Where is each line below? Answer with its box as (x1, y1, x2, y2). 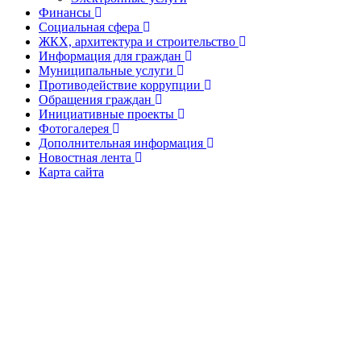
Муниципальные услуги (39, 63, 173, 77)
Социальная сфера (39, 19, 139, 34)
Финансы (39, 5, 91, 19)
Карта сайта (39, 164, 104, 179)
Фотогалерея (39, 121, 109, 135)
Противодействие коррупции (39, 77, 201, 92)
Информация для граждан (39, 48, 181, 63)
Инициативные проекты (39, 106, 174, 121)
